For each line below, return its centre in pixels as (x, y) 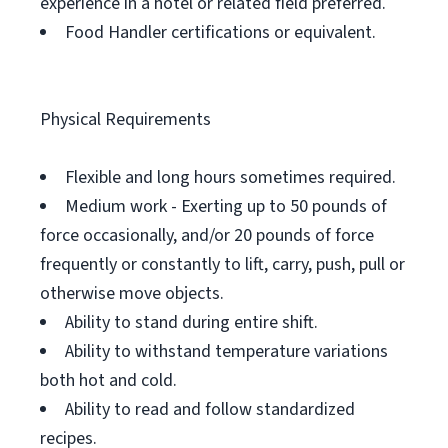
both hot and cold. (108, 380)
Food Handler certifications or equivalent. (220, 32)
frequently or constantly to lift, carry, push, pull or (222, 264)
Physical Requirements (125, 119)
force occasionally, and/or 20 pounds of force (207, 235)
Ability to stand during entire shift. (191, 322)
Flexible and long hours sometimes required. (230, 177)
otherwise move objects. (132, 293)
